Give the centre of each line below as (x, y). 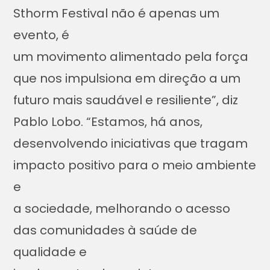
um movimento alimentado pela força (131, 57)
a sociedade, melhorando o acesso (122, 209)
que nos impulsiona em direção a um (127, 79)
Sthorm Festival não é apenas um (117, 14)
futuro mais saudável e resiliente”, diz (126, 100)
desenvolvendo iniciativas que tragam (131, 144)
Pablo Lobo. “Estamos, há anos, (108, 122)
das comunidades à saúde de (105, 231)
